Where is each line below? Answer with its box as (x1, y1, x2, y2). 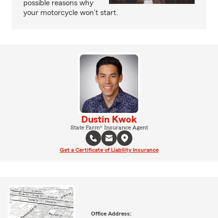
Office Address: (91, 210, 131, 217)
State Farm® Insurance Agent (70, 125, 148, 130)
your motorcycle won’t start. (23, 9, 118, 17)
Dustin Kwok (81, 115, 137, 125)
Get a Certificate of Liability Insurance (59, 147, 159, 153)
